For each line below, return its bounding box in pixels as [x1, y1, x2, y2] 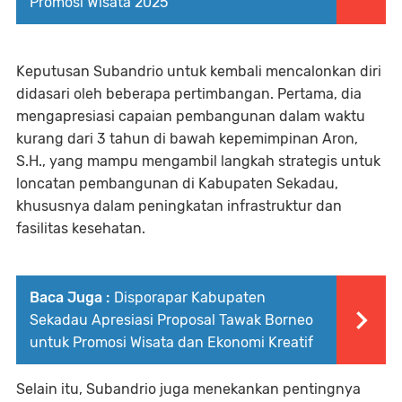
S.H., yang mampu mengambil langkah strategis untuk [16, 152, 380, 170]
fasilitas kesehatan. [16, 219, 145, 237]
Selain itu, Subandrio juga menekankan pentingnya [16, 380, 361, 398]
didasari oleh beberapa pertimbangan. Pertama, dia [16, 84, 362, 102]
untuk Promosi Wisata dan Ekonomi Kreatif [30, 333, 313, 351]
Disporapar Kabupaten [114, 288, 266, 306]
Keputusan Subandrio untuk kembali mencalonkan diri [16, 62, 381, 80]
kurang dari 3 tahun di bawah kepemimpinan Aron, [16, 129, 358, 147]
